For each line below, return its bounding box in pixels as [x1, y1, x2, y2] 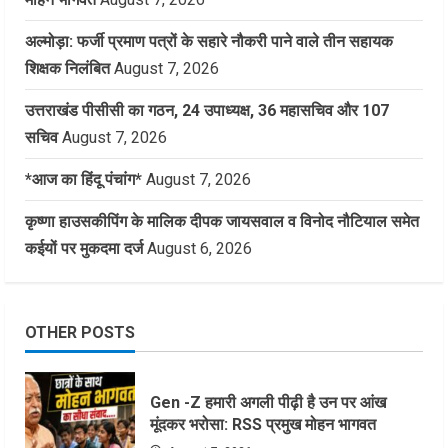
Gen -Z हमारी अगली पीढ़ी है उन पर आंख [150, 393, 386, 413]
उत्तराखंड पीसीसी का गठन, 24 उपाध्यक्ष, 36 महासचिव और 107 [25, 101, 389, 121]
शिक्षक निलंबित [25, 59, 110, 79]
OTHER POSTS [25, 323, 135, 343]
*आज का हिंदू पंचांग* [25, 170, 142, 190]
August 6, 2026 [147, 239, 252, 259]
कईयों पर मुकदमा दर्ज [25, 239, 143, 259]
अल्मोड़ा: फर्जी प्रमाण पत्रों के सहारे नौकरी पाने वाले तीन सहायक [25, 32, 393, 52]
